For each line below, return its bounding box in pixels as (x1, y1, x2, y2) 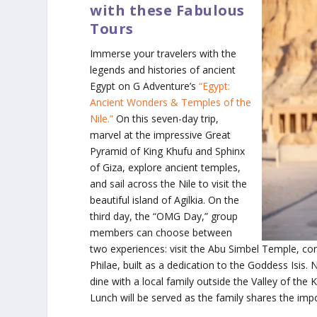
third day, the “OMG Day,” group (90, 209, 238, 224)
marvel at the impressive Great (90, 128, 231, 142)
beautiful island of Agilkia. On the (90, 193, 240, 207)
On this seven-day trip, (113, 112, 219, 126)
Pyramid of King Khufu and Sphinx (90, 144, 246, 158)
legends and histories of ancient (90, 63, 236, 77)
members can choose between (90, 226, 233, 240)
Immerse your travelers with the (90, 47, 237, 61)
